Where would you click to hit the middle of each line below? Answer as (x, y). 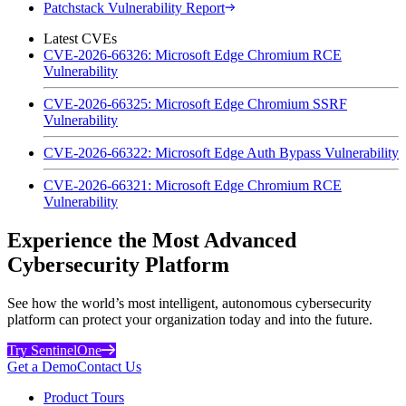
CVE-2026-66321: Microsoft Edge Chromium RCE (193, 185)
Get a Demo (42, 366)
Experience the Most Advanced (152, 240)
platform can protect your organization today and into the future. (190, 319)
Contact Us (109, 366)
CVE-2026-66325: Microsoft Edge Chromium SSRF (195, 103)
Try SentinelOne (54, 350)
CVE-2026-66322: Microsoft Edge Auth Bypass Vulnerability (221, 152)
